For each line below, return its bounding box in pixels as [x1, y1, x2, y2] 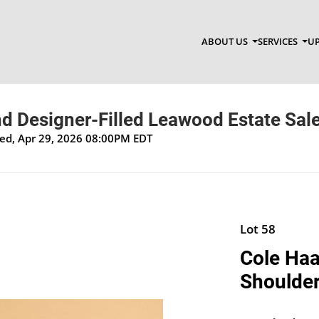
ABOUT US [201, 35, 250, 48]
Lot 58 [239, 220, 276, 237]
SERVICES [257, 35, 300, 48]
